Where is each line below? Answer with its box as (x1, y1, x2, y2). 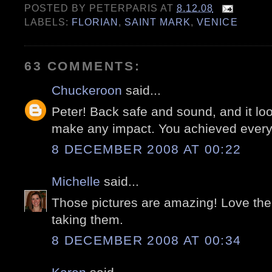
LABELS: (24, 16, 72, 28)
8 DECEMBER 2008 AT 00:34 (52, 233, 242, 248)
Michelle (52, 174, 100, 189)
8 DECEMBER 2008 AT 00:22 (52, 142, 242, 157)
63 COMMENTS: (24, 59, 141, 73)
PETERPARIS (89, 2, 158, 14)
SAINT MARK (124, 16, 191, 28)
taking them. (52, 212, 123, 226)
